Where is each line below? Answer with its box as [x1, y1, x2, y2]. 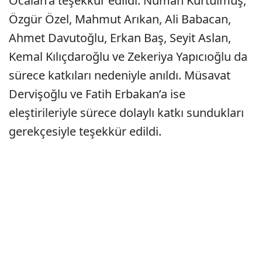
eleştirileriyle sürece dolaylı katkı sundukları [9, 105, 244, 120]
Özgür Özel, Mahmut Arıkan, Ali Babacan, [9, 11, 231, 27]
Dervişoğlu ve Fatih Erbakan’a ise [9, 86, 185, 102]
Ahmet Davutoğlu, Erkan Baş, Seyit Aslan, [9, 30, 231, 46]
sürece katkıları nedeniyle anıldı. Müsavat [9, 67, 230, 83]
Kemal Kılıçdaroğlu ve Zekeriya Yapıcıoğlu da [9, 49, 247, 64]
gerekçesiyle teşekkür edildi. [9, 123, 161, 139]
